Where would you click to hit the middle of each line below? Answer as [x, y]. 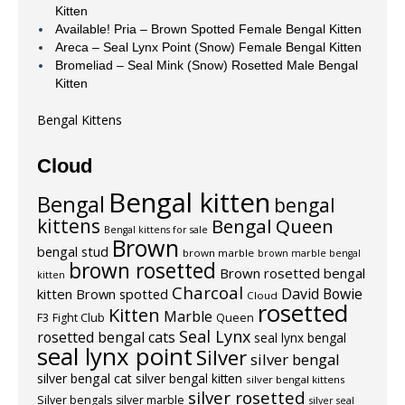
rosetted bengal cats [106, 337]
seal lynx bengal [300, 338]
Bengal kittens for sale [156, 229]
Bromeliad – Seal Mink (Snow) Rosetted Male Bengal [206, 65]
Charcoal [207, 292]
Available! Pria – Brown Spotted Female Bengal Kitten [208, 28]
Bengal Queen [273, 226]
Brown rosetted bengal [292, 273]
